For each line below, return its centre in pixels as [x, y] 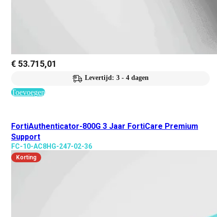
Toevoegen [28, 92]
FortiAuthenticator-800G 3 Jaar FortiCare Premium [105, 126]
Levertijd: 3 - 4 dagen [116, 78]
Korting [26, 157]
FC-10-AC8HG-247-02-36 [52, 146]
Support [26, 137]
